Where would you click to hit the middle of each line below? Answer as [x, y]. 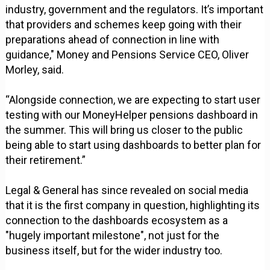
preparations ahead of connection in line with [113, 39]
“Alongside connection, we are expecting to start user [133, 99]
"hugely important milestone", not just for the [113, 235]
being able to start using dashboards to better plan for [133, 145]
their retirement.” [46, 160]
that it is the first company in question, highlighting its [133, 205]
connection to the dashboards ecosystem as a [117, 220]
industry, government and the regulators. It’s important [135, 9]
